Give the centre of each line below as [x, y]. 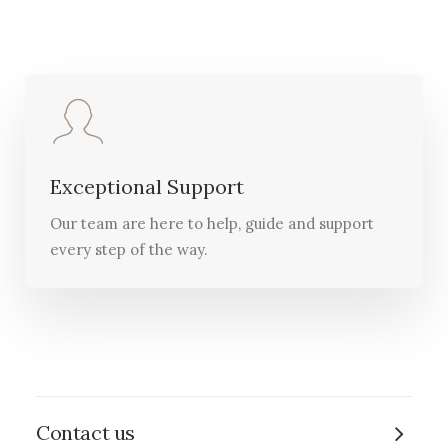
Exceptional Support [147, 186]
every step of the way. [129, 249]
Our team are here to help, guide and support [212, 223]
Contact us [85, 432]
